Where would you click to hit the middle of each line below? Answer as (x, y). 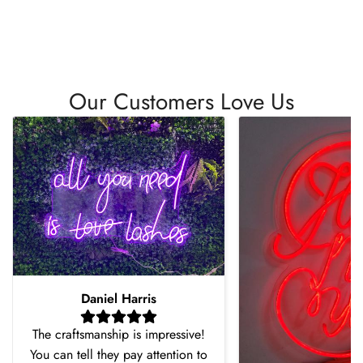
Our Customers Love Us (181, 102)
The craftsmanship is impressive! (118, 334)
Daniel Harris (118, 298)
